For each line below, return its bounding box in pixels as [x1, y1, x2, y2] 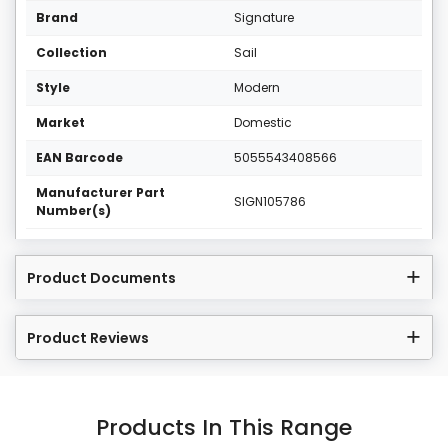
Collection [36, 44, 107, 62]
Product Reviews [27, 328, 149, 349]
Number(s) [36, 202, 111, 220]
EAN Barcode [36, 149, 123, 167]
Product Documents [27, 268, 176, 289]
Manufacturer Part [36, 184, 165, 202]
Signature [234, 9, 294, 27]
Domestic [234, 114, 292, 132]
